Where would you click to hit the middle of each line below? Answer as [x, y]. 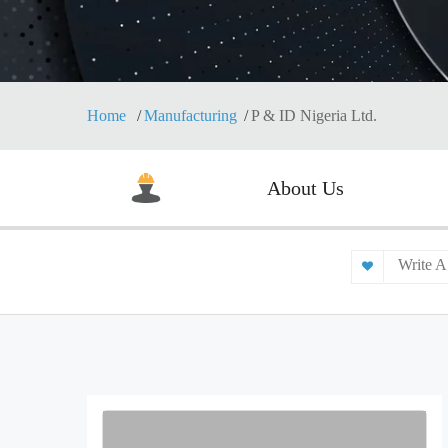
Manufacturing [190, 115]
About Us [305, 188]
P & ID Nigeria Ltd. [314, 115]
